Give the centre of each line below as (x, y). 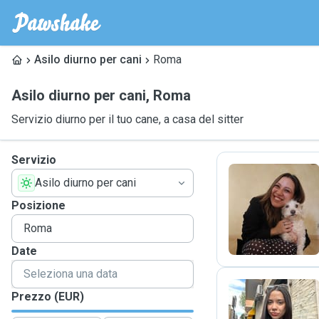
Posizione (38, 205)
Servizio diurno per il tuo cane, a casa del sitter (127, 119)
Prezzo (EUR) (48, 297)
